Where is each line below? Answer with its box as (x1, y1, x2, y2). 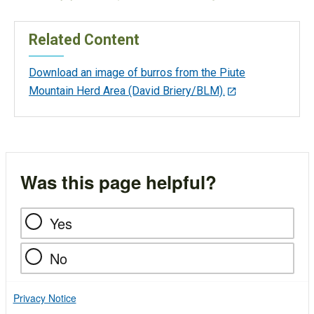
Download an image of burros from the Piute (29, 65, 245, 79)
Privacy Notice (13, 291, 76, 306)
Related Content (29, 30, 139, 48)
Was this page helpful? (20, 169, 217, 196)
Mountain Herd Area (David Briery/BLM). (29, 83, 225, 97)
